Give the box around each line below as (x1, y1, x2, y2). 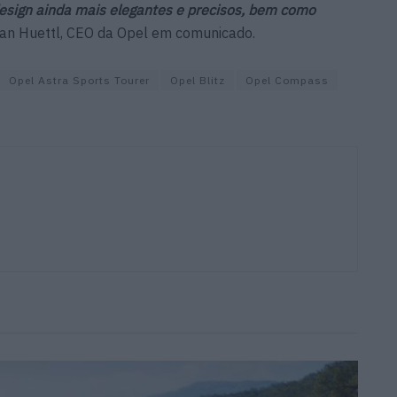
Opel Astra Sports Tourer (9, 73, 150, 87)
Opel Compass (245, 73, 329, 87)
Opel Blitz (170, 73, 225, 87)
